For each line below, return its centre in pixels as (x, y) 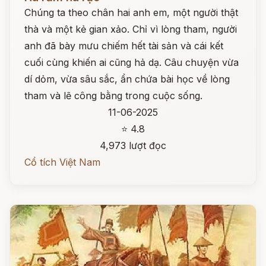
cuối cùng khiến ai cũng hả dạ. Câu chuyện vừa (132, 62)
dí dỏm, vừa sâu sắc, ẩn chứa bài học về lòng (127, 79)
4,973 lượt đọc (133, 145)
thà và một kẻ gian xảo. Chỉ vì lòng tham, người (131, 29)
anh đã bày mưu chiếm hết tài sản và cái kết (124, 46)
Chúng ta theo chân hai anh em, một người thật (131, 12)
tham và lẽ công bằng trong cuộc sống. (113, 96)
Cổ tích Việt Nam (62, 162)
